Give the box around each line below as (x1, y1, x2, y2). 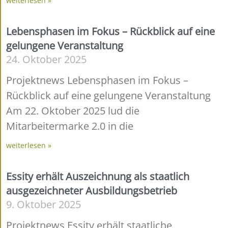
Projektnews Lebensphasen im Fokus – (6, 73, 188, 87)
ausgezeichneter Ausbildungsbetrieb (6, 183, 177, 197)
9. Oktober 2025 (6, 197, 81, 211)
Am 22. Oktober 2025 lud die (6, 103, 139, 118)
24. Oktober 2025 (6, 52, 87, 66)
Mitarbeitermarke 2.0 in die (6, 119, 133, 133)
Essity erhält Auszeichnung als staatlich (6, 169, 189, 183)
